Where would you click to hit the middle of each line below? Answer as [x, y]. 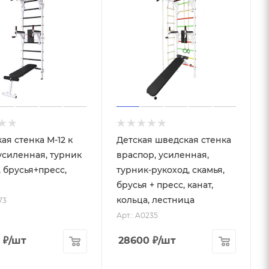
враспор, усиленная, [162, 155]
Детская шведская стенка [174, 140]
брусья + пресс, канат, [165, 185]
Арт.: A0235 [137, 215]
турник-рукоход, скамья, [170, 170]
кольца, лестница [155, 200]
